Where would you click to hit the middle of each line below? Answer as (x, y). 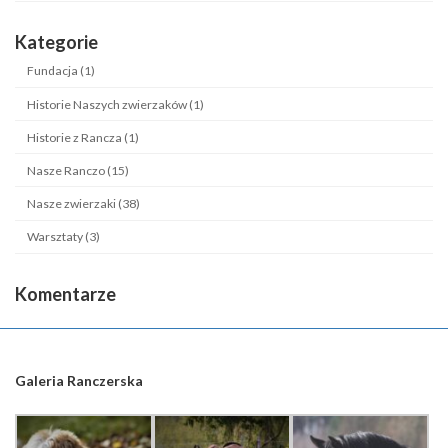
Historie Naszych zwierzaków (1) (116, 104)
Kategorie (56, 41)
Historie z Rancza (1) (83, 137)
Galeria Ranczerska (79, 380)
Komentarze (65, 293)
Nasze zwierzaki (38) (84, 203)
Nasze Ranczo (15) (78, 170)
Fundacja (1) (61, 71)
